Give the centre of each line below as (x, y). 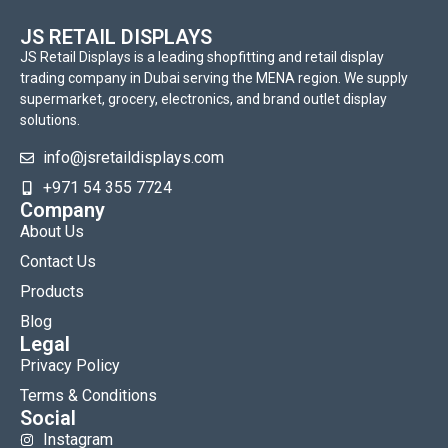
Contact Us (58, 261)
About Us (52, 231)
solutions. (50, 120)
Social (48, 417)
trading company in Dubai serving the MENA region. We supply (214, 78)
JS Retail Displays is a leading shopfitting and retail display (202, 57)
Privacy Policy (70, 365)
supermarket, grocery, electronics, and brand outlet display (203, 99)
